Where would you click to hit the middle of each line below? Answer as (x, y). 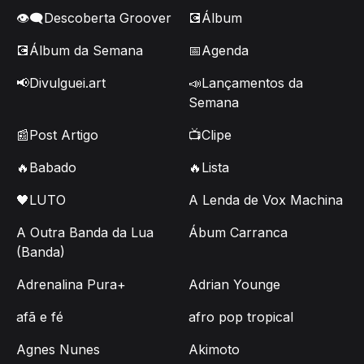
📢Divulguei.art (61, 83)
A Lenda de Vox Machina (266, 200)
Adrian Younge (234, 285)
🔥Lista (209, 168)
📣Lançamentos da (246, 83)
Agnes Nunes (58, 350)
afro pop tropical (241, 317)
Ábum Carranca (238, 233)
